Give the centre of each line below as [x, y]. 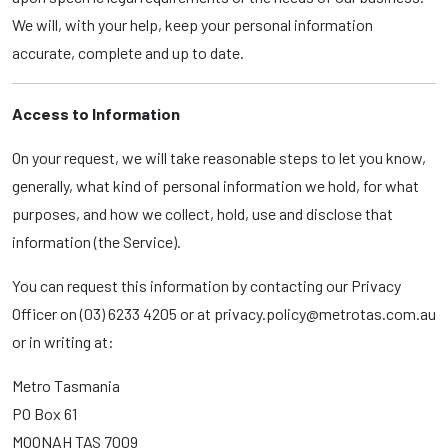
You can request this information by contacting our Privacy [206, 285]
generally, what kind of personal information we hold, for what [215, 185]
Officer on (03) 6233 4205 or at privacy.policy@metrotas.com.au [224, 313]
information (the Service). [96, 241]
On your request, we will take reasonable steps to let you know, [219, 157]
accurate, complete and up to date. [128, 52]
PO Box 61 [44, 413]
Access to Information [96, 113]
